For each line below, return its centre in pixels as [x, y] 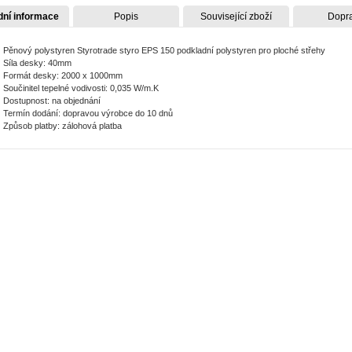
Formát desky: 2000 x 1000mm [62, 75]
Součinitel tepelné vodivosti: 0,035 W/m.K [81, 88]
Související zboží [236, 16]
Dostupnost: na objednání [51, 100]
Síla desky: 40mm [37, 62]
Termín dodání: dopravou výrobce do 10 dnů [88, 113]
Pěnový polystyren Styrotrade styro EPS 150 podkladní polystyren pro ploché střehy [164, 50]
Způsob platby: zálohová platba [62, 125]
